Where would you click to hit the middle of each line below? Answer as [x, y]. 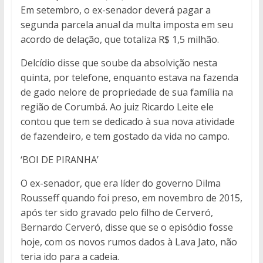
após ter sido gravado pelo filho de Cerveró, [117, 213]
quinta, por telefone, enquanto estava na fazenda [129, 78]
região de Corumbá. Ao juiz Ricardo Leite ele [117, 107]
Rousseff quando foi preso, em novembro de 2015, [131, 198]
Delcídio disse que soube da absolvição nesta [119, 63]
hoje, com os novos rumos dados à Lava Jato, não [129, 242]
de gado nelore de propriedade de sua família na [127, 92]
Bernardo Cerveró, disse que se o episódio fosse [127, 227]
